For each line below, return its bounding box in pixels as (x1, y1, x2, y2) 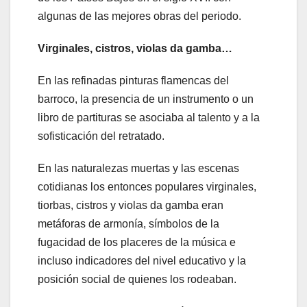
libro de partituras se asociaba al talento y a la (38, 112, 260, 124)
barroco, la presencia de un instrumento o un (38, 93, 254, 106)
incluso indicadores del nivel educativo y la (38, 255, 246, 267)
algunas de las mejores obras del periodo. (38, 10, 241, 23)
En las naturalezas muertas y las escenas (38, 162, 239, 175)
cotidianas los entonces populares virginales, (38, 181, 256, 193)
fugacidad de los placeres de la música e (38, 236, 236, 249)
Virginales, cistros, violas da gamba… (38, 42, 232, 55)
